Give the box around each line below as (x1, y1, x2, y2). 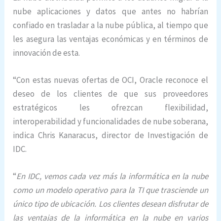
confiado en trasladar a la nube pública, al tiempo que (13, 19, 208, 31)
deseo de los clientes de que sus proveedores (13, 88, 208, 99)
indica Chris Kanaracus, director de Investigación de (13, 129, 208, 141)
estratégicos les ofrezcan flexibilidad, (13, 102, 208, 113)
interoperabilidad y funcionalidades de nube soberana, (13, 115, 208, 127)
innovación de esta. (13, 47, 80, 58)
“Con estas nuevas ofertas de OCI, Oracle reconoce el (13, 74, 208, 85)
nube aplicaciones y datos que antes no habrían (13, 5, 208, 17)
